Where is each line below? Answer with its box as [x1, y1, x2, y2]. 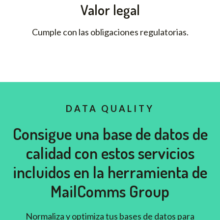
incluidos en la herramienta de [13, 162, 207, 183]
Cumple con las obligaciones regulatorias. [31, 27, 189, 38]
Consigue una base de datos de [12, 123, 208, 144]
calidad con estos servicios [26, 142, 194, 164]
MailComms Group [51, 181, 169, 202]
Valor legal [80, 1, 140, 19]
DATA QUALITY [66, 103, 154, 114]
